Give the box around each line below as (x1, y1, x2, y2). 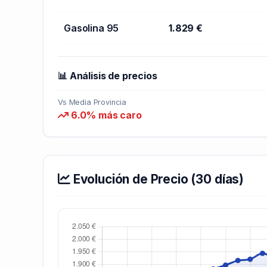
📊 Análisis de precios (58, 69, 157, 82)
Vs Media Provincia (58, 97, 127, 107)
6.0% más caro (68, 108, 142, 121)
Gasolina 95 (64, 21, 119, 34)
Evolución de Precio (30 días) (70, 171, 244, 187)
